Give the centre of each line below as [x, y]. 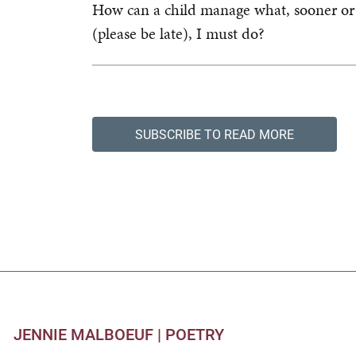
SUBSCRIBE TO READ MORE [215, 134]
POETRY [195, 334]
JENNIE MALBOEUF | [90, 334]
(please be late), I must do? [180, 33]
